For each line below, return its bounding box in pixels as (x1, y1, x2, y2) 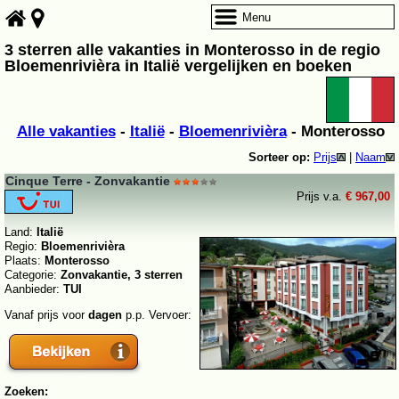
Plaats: (4, 254, 45, 268)
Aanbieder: (4, 282, 63, 297)
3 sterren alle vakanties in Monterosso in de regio (4, 41, 380, 60)
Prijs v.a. (297, 190, 346, 204)
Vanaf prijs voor (4, 308, 88, 322)
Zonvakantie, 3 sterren (61, 268, 183, 282)
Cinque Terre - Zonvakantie (5, 174, 170, 189)
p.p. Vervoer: (122, 308, 191, 322)
